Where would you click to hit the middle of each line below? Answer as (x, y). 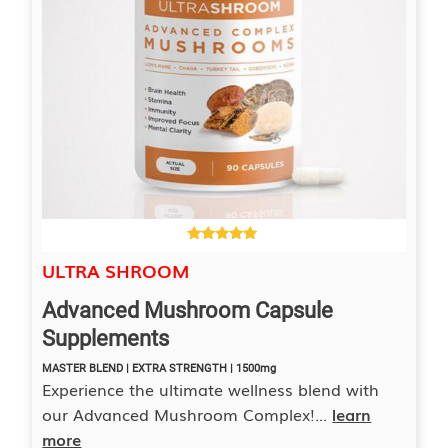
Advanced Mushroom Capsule (188, 311)
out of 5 (212, 265)
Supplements (106, 339)
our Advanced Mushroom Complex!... (187, 414)
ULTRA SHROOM (116, 270)
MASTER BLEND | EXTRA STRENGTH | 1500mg (159, 369)
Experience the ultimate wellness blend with (211, 389)
